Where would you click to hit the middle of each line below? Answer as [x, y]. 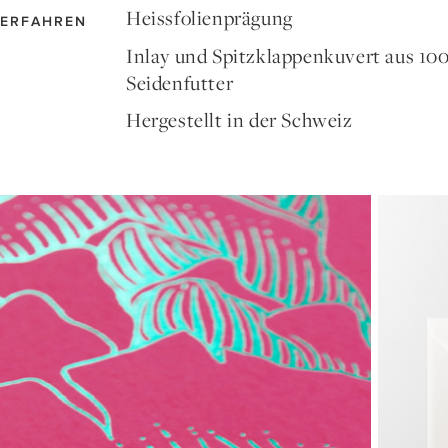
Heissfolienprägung [209, 19]
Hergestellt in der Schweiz [239, 121]
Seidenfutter [179, 83]
